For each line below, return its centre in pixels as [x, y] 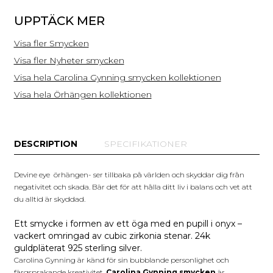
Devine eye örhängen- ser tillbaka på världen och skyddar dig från [129, 174]
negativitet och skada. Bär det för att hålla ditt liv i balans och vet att [133, 186]
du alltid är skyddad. [49, 199]
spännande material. [57, 12]
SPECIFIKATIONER [145, 144]
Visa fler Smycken [51, 43]
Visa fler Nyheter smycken [69, 60]
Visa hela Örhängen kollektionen [83, 94]
